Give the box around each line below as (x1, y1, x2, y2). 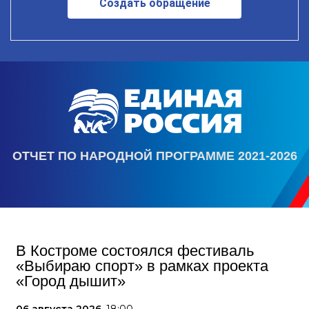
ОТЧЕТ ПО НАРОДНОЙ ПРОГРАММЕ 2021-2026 (12, 149, 297, 163)
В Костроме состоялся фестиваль (16, 242, 254, 260)
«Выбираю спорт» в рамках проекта (16, 257, 268, 275)
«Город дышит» (16, 272, 126, 290)
